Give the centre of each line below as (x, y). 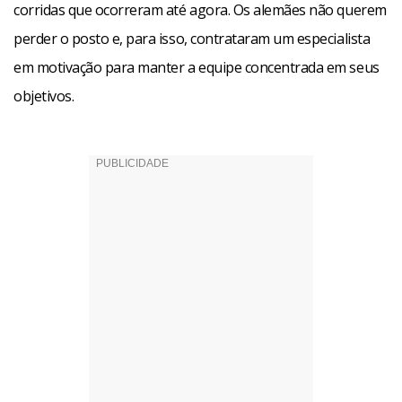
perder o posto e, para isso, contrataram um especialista (192, 39)
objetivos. (44, 96)
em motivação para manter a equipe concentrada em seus (197, 67)
